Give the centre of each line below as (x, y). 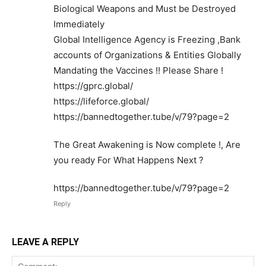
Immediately (79, 24)
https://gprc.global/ (93, 86)
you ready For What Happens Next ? (129, 160)
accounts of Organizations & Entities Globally (147, 55)
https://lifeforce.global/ (101, 102)
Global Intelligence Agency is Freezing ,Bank (147, 40)
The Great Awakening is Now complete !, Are (147, 145)
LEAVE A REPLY (45, 242)
